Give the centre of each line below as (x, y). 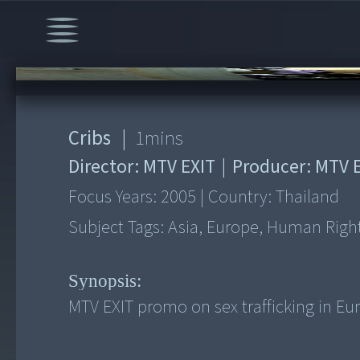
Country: (240, 197)
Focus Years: (115, 197)
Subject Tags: (119, 228)
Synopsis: (105, 280)
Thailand (308, 197)
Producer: (271, 167)
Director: (106, 167)
